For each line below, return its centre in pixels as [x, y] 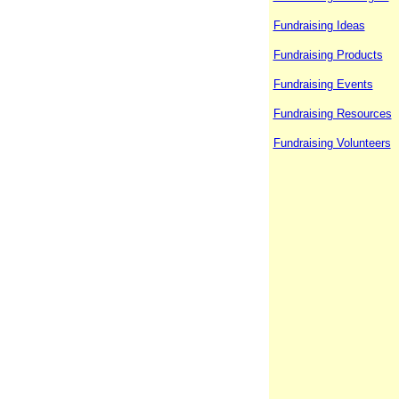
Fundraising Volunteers [332, 143]
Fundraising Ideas [319, 26]
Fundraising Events [323, 85]
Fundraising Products [328, 55]
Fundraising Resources [332, 114]
